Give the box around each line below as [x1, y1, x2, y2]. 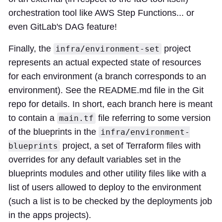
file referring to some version [96, 112, 211, 123]
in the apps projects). [8, 210, 91, 220]
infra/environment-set [55, 44, 160, 54]
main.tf [59, 113, 94, 123]
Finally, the [8, 43, 54, 54]
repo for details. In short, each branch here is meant [8, 99, 213, 109]
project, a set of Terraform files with [60, 140, 201, 151]
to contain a [8, 112, 57, 123]
